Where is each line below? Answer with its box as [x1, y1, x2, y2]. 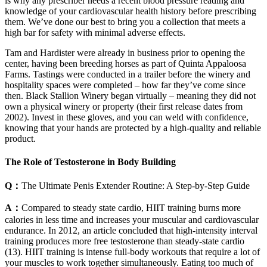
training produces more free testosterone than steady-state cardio [5, 236, 244, 247]
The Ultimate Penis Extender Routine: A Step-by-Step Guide [21, 181, 250, 191]
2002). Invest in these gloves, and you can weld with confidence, [5, 111, 249, 122]
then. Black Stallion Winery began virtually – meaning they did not [5, 90, 256, 101]
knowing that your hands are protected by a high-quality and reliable [5, 122, 261, 133]
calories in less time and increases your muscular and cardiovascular [5, 215, 259, 225]
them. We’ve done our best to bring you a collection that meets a [5, 16, 246, 27]
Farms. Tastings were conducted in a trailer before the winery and [5, 69, 250, 79]
